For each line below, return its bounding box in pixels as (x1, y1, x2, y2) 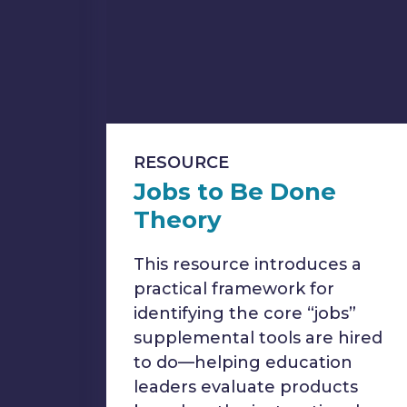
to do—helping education (134, 352, 352, 372)
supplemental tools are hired (134, 328, 382, 348)
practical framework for (134, 279, 334, 299)
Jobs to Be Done (134, 177, 336, 206)
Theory (134, 205, 222, 234)
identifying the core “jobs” (134, 303, 356, 323)
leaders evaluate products (134, 377, 358, 397)
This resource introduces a (134, 254, 362, 274)
